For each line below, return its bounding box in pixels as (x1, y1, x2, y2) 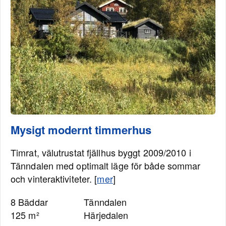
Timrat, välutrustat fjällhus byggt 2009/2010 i (11, 146, 191, 159)
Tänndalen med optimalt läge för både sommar (11, 159, 201, 172)
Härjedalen (84, 208, 129, 221)
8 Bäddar (11, 195, 48, 208)
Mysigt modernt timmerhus (11, 122, 151, 138)
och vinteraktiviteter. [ (11, 172, 97, 185)
